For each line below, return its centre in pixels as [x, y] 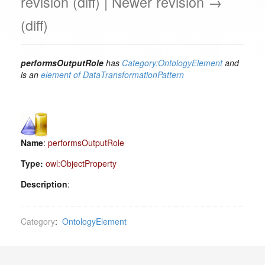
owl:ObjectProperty [81, 163]
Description [44, 184]
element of [61, 75]
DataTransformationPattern [133, 75]
